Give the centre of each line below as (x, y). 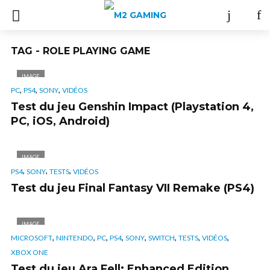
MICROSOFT (32, 238)
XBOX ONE (30, 252)
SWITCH (162, 238)
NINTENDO (75, 238)
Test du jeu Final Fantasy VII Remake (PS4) (133, 188)
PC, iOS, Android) (60, 121)
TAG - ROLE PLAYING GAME (80, 51)
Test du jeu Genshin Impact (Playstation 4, (132, 107)
